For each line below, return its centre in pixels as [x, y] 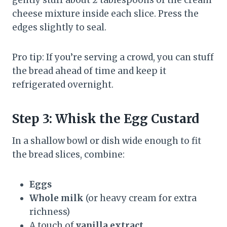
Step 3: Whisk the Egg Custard [106, 119]
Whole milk [56, 198]
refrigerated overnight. [63, 85]
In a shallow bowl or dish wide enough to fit [107, 141]
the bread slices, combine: [68, 155]
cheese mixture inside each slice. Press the [105, 14]
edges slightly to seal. [59, 28]
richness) [50, 212]
